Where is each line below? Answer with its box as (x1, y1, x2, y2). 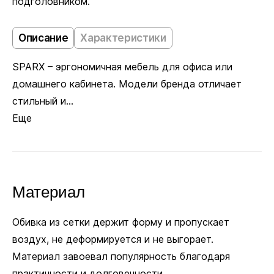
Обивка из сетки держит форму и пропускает (12, 216, 229, 229)
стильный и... (12, 95, 73, 108)
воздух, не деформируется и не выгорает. (12, 233, 213, 246)
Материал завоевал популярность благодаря (12, 250, 230, 263)
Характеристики (80, 32, 166, 45)
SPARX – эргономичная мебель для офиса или (12, 61, 232, 73)
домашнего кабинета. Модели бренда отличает (12, 78, 242, 91)
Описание (18, 32, 68, 45)
